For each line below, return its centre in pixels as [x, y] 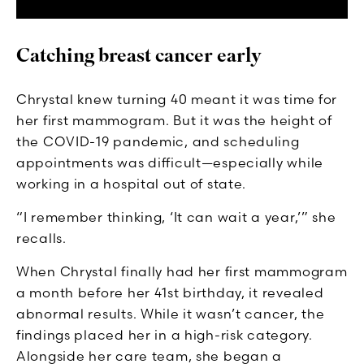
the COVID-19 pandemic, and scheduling [158, 142]
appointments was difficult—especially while [170, 163]
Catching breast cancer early [139, 56]
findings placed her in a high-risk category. [165, 335]
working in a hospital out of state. [132, 184]
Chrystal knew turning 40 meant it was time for [177, 100]
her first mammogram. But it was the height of [174, 121]
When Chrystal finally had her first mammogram [182, 272]
